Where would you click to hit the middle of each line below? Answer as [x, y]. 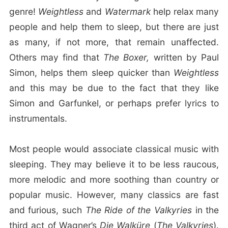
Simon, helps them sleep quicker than [91, 73]
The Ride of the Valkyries [138, 210]
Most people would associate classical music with [114, 149]
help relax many [186, 12]
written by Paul [184, 58]
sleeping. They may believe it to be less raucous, [114, 164]
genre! [24, 12]
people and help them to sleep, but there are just [114, 27]
